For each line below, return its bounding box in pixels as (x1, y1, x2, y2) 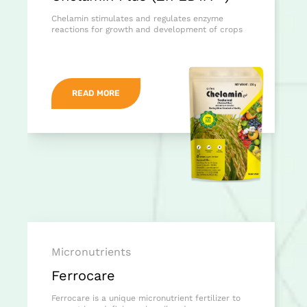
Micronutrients (51, 245, 131, 259)
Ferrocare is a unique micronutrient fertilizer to (51, 293, 241, 304)
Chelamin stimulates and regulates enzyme (51, 14, 223, 24)
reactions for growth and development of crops (51, 25, 243, 35)
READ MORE (72, 88, 120, 99)
